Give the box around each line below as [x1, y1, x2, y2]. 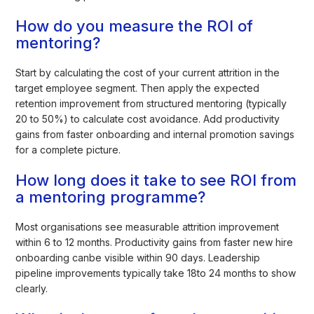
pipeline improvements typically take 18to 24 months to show [15, 266, 296, 279]
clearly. [15, 282, 48, 294]
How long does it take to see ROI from [15, 170, 297, 189]
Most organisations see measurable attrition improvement [15, 220, 280, 233]
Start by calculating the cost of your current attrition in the [15, 66, 280, 78]
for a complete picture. [15, 143, 121, 156]
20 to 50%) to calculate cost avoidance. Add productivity [15, 112, 280, 125]
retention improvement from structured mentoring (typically [15, 97, 287, 109]
